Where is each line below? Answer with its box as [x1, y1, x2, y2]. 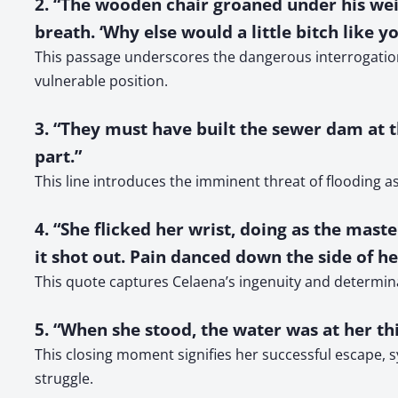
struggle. [35, 369, 93, 388]
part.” [35, 145, 82, 167]
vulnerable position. [35, 71, 168, 91]
